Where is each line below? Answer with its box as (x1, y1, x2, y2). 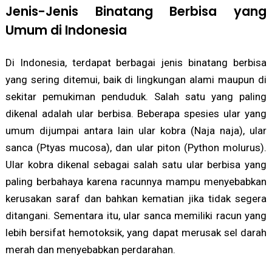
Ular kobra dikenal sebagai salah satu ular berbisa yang (5, 158, 267, 171)
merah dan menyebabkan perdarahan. (5, 243, 175, 256)
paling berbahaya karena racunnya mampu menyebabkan (5, 175, 267, 188)
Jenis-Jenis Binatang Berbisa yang (5, 2, 267, 21)
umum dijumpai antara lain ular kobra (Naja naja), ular (5, 124, 267, 137)
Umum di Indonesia (5, 21, 127, 39)
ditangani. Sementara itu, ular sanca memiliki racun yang (5, 209, 267, 222)
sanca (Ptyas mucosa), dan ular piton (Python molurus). (5, 141, 267, 154)
